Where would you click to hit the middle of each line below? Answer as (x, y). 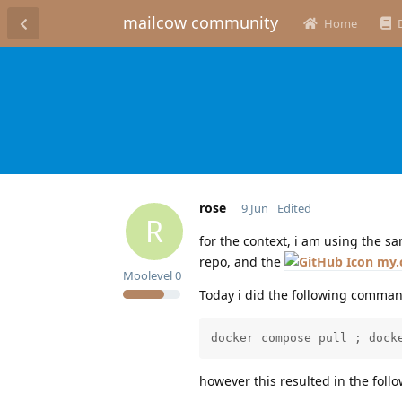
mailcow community (201, 22)
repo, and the (242, 261)
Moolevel (148, 275)
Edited (294, 208)
